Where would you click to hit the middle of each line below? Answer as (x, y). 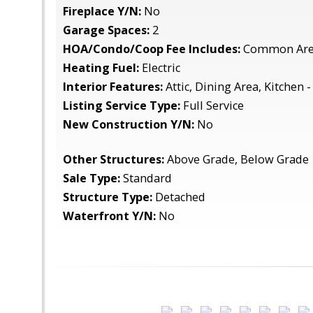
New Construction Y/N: (129, 124)
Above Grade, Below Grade (236, 159)
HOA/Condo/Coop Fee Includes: (152, 49)
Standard (146, 178)
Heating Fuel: (101, 68)
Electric (160, 68)
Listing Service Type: (122, 105)
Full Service (212, 105)
